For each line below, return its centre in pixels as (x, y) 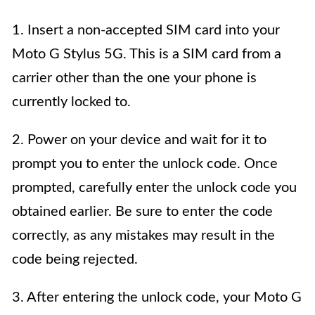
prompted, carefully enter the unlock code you (154, 187)
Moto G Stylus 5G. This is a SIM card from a (147, 54)
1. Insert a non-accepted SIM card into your (146, 30)
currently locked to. (71, 102)
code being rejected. (75, 259)
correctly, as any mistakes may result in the (143, 235)
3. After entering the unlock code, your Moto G (157, 297)
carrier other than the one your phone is (134, 78)
